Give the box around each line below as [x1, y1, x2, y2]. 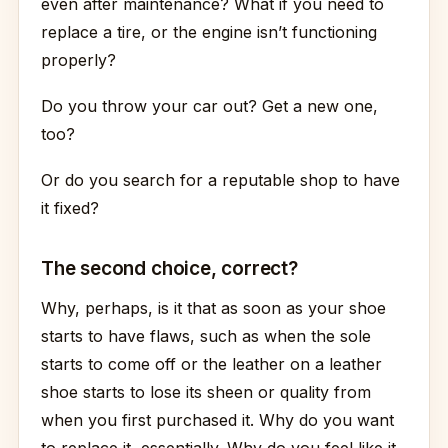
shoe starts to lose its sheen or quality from [41, 382, 371, 402]
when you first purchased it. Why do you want [41, 410, 394, 430]
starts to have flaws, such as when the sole [41, 326, 371, 346]
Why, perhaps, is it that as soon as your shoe [41, 298, 386, 318]
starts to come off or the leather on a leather [41, 354, 382, 374]
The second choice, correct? [41, 257, 298, 280]
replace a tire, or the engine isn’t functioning [41, 22, 377, 42]
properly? [41, 50, 116, 70]
